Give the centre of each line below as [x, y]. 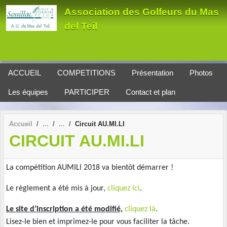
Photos [201, 73]
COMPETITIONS [86, 73]
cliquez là [140, 209]
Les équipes [28, 92]
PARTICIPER [87, 92]
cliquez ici [124, 188]
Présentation [153, 73]
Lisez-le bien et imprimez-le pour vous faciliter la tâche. [98, 222]
